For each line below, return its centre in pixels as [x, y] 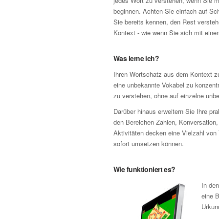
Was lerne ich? [136, 58]
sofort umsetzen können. [149, 143]
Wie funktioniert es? [144, 169]
